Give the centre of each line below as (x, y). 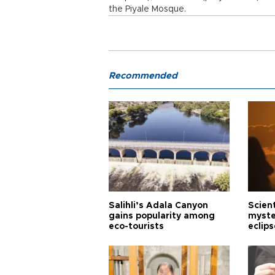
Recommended (143, 76)
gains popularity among (162, 216)
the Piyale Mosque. (147, 9)
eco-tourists (136, 227)
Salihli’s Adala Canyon (158, 206)
